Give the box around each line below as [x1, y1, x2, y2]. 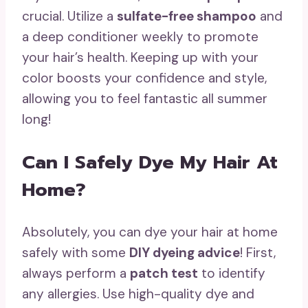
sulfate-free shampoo [117, 8, 256, 25]
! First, [240, 244, 276, 262]
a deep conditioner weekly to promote [22, 28, 258, 46]
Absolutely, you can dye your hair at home [22, 223, 278, 241]
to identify [198, 265, 265, 283]
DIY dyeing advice [129, 244, 240, 262]
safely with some [22, 244, 129, 262]
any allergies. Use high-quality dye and [22, 285, 254, 303]
